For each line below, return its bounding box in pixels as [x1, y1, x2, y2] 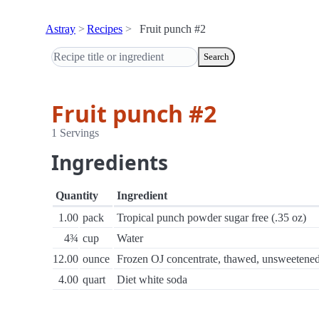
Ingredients [51, 149, 168, 176]
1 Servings [51, 127, 99, 139]
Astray [46, 23, 75, 35]
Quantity [56, 189, 98, 202]
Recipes [87, 23, 122, 35]
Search [204, 51, 229, 62]
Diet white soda [117, 273, 187, 286]
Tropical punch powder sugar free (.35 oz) [117, 211, 306, 224]
